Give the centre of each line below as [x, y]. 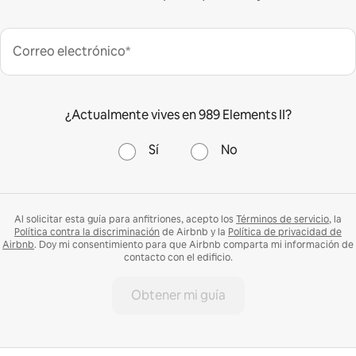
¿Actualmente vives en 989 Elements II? [178, 115]
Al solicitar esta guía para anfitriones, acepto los [125, 220]
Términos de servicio [282, 220]
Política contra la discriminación [87, 232]
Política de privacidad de [285, 232]
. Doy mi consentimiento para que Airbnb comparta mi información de [194, 245]
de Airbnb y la [194, 232]
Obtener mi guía [178, 296]
